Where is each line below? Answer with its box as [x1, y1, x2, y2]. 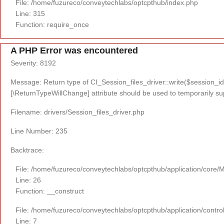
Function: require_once [15, 20, 89, 28]
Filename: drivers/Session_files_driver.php [10, 107, 144, 116]
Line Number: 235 [10, 126, 67, 135]
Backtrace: [10, 145, 44, 154]
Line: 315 [15, 9, 45, 17]
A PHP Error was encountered [10, 45, 138, 55]
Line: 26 [15, 175, 41, 184]
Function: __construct [15, 186, 84, 195]
